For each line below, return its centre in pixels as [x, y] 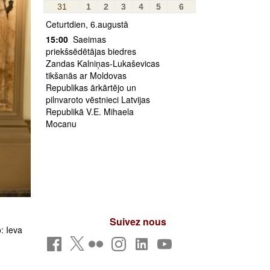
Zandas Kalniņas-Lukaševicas [103, 63]
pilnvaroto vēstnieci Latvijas [98, 99]
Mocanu [61, 124]
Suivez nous [138, 221]
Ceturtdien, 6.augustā [87, 24]
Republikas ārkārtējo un [91, 87]
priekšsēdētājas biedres [91, 51]
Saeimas [88, 39]
